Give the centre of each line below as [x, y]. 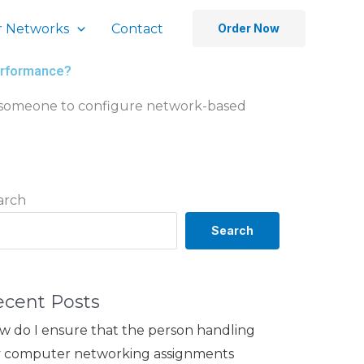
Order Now [249, 28]
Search [233, 230]
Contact [137, 28]
